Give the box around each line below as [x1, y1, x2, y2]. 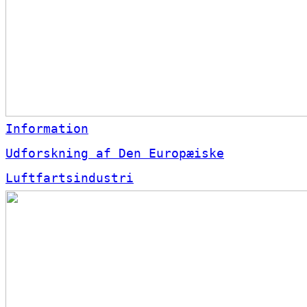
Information [5, 121, 88, 136]
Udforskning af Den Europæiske [5, 146, 224, 161]
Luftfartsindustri [5, 171, 134, 186]
